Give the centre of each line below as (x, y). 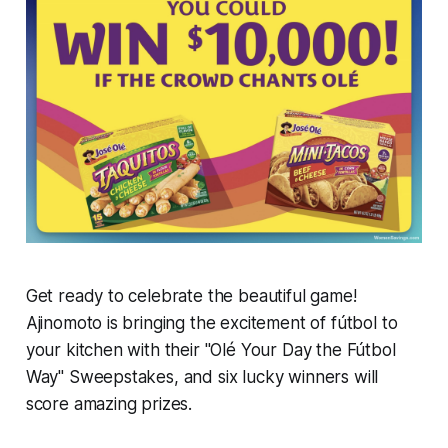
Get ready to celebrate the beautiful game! (191, 296)
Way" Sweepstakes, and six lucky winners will (202, 377)
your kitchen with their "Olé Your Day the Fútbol (210, 350)
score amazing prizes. (109, 404)
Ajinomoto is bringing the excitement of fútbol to (211, 323)
